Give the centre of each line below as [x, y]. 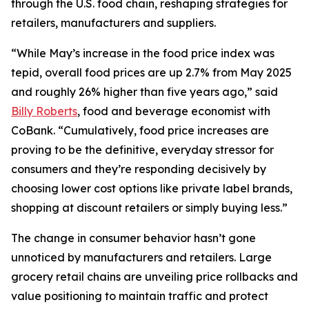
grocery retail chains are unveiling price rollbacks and [154, 277]
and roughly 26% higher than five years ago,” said [144, 92]
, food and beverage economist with [174, 111]
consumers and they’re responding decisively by [139, 169]
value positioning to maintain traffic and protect [140, 296]
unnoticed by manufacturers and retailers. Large [141, 257]
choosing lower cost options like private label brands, [152, 188]
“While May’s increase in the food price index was [143, 53]
